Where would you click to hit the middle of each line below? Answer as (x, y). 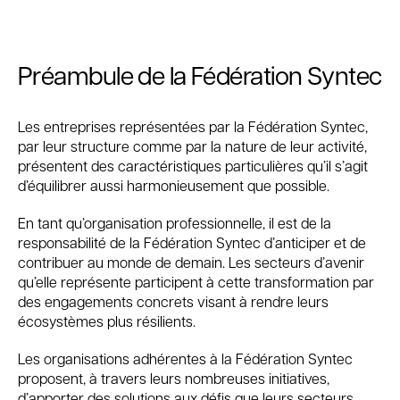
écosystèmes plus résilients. (107, 321)
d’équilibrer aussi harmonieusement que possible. (174, 185)
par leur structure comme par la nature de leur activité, (192, 146)
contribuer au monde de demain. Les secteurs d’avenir (191, 262)
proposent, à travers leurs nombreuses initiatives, (174, 378)
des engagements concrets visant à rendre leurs (173, 301)
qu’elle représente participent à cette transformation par (196, 282)
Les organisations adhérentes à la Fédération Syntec (185, 358)
